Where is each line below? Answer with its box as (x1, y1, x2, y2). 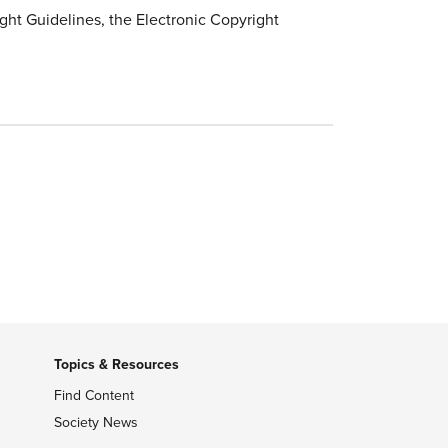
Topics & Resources (53, 356, 179, 373)
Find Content (53, 387, 134, 404)
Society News (53, 414, 138, 431)
